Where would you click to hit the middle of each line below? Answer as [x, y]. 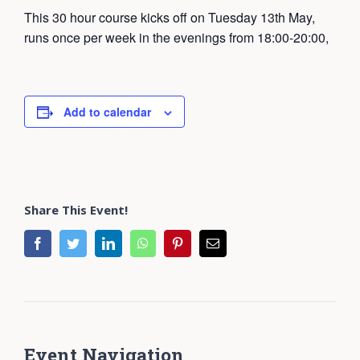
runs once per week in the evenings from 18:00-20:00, [176, 38]
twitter [95, 243]
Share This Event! [76, 210]
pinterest [205, 243]
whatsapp [172, 243]
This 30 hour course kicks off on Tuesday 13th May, [170, 18]
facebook [67, 243]
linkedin [135, 243]
